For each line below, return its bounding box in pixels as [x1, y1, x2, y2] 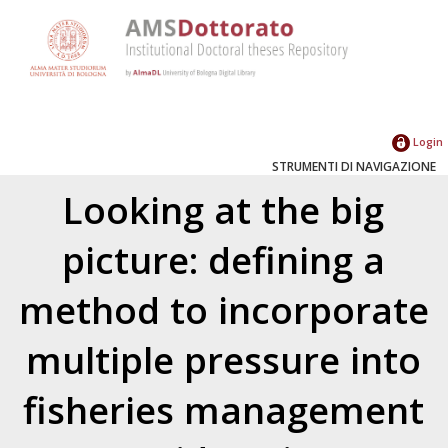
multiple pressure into [26, 334, 422, 385]
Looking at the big [63, 184, 385, 235]
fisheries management [23, 384, 425, 435]
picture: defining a [62, 234, 386, 285]
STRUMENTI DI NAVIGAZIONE [272, 157, 436, 175]
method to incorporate [18, 284, 429, 335]
